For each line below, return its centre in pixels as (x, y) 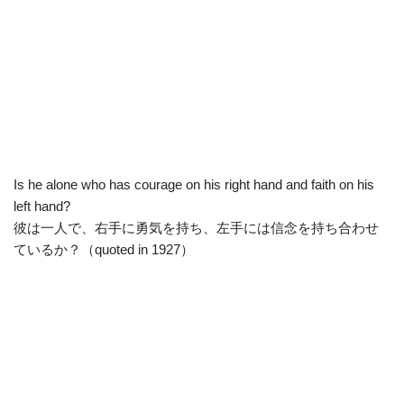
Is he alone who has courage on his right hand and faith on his (194, 185)
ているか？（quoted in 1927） (104, 250)
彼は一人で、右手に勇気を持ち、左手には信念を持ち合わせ (196, 228)
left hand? (42, 207)
